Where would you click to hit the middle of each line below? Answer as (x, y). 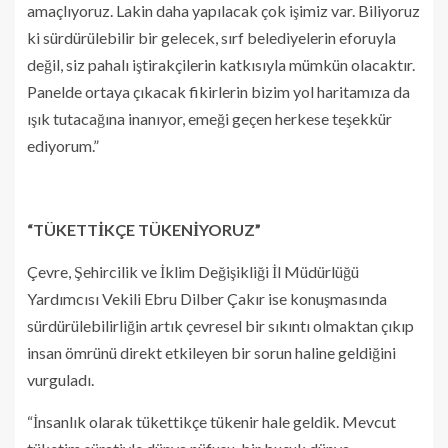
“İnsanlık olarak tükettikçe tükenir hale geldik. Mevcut (211, 421)
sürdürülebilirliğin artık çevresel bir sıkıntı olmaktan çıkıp (220, 325)
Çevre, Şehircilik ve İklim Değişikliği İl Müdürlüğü (193, 271)
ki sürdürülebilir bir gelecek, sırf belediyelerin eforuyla (211, 37)
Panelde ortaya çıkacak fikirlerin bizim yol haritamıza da (218, 91)
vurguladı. (60, 379)
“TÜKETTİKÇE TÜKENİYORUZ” (144, 229)
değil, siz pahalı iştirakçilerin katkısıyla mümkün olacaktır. (221, 64)
